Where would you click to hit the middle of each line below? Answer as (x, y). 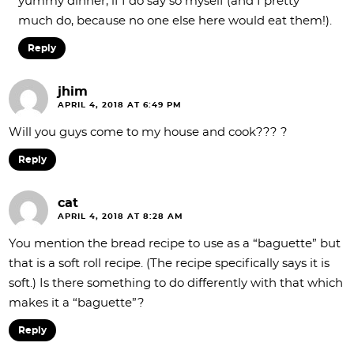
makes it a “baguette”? (77, 303)
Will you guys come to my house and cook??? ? (148, 132)
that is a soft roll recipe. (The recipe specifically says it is (169, 264)
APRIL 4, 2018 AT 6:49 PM (120, 105)
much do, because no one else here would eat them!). (175, 21)
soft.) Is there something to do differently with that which (176, 283)
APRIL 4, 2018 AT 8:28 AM (121, 217)
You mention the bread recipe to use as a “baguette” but (175, 244)
